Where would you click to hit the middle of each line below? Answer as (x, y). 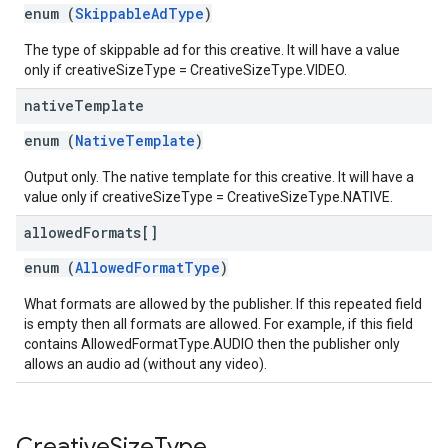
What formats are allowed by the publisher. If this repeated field (223, 304)
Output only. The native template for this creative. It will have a (219, 177)
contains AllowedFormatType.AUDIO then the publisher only (212, 344)
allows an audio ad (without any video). (145, 364)
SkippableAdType (139, 13)
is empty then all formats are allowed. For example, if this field (218, 324)
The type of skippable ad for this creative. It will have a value (212, 50)
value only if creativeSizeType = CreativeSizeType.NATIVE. (208, 197)
